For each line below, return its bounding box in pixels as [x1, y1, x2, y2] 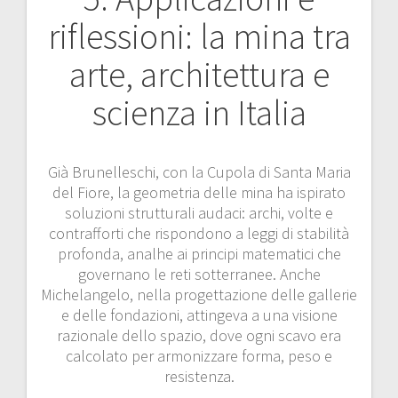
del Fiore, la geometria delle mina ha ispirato [52, 181, 346, 203]
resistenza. [163, 365, 235, 386]
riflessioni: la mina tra [47, 13, 351, 59]
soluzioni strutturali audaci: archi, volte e [65, 202, 333, 223]
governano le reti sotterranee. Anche [77, 263, 321, 284]
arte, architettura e [68, 52, 330, 97]
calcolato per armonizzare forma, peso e [66, 345, 332, 366]
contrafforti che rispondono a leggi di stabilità [49, 222, 349, 243]
